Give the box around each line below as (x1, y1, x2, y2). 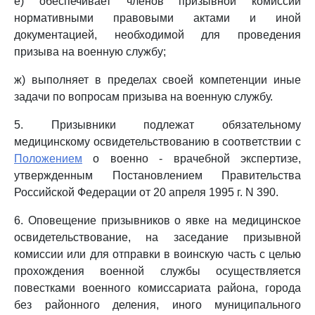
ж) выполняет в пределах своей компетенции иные (14, 74, 301, 86)
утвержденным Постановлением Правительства (14, 169, 301, 181)
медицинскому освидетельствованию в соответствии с (14, 136, 301, 148)
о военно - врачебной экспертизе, (82, 153, 301, 165)
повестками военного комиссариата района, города (14, 282, 301, 294)
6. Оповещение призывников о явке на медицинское (14, 214, 301, 226)
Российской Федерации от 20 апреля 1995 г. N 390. (14, 186, 278, 198)
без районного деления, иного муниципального (14, 299, 301, 311)
